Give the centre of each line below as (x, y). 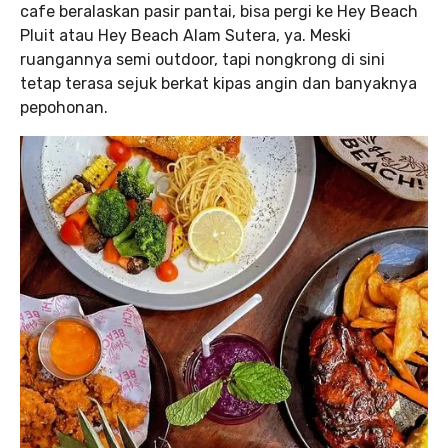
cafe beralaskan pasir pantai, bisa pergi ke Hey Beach (219, 11)
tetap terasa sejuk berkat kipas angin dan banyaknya (218, 83)
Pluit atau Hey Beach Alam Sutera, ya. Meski (185, 35)
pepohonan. (64, 107)
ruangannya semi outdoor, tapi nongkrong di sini (202, 59)
